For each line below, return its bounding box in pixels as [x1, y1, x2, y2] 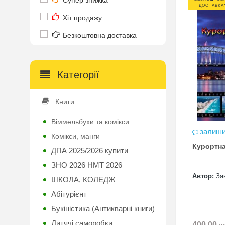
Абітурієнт [51, 190, 87, 198]
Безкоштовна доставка [63, 31, 137, 39]
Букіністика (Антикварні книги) [51, 204, 155, 213]
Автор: [192, 172, 214, 180]
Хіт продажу [63, 14, 102, 22]
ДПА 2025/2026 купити [51, 146, 128, 155]
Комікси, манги [51, 132, 100, 140]
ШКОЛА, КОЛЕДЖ [51, 175, 116, 184]
